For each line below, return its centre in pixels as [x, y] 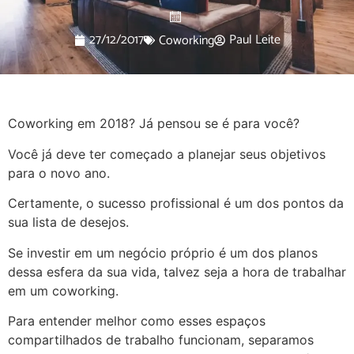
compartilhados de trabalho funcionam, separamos [161, 339]
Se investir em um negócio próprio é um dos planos [163, 252]
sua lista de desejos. [68, 222]
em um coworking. [63, 290]
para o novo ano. [59, 173]
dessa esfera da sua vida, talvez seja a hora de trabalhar [177, 271]
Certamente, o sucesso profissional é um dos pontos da [176, 203]
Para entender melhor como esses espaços [137, 320]
